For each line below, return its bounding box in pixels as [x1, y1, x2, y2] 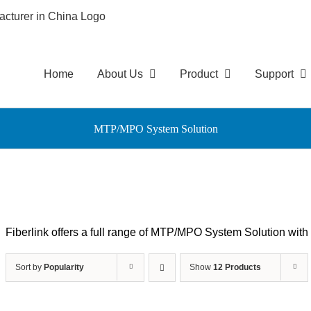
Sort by [15, 262, 44, 272]
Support [255, 67, 294, 80]
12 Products [213, 262, 261, 272]
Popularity [44, 262, 84, 272]
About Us [97, 67, 143, 80]
